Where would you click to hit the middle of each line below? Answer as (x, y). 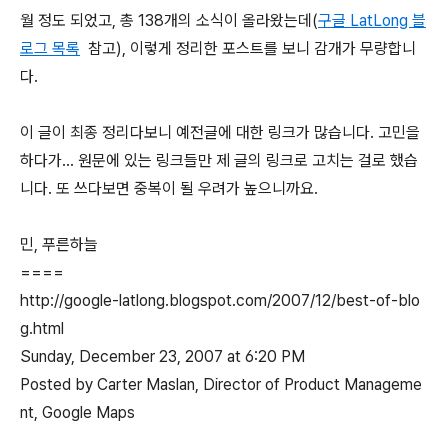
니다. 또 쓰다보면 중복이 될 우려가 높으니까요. (169, 188)
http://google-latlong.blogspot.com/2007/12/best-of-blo (220, 300)
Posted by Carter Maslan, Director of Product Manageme (221, 384)
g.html (42, 328)
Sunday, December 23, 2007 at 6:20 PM (162, 356)
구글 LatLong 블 (372, 20)
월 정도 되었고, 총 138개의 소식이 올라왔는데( (169, 20)
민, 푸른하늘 (59, 244)
